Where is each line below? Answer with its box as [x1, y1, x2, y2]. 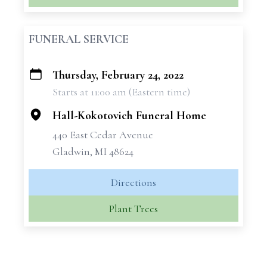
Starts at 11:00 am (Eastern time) [52, 85, 190, 98]
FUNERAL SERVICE [29, 32, 129, 46]
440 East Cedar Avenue [52, 128, 153, 141]
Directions [111, 176, 156, 189]
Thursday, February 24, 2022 [52, 68, 184, 82]
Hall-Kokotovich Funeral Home [52, 108, 206, 123]
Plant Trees [109, 202, 158, 215]
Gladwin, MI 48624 [52, 145, 133, 158]
